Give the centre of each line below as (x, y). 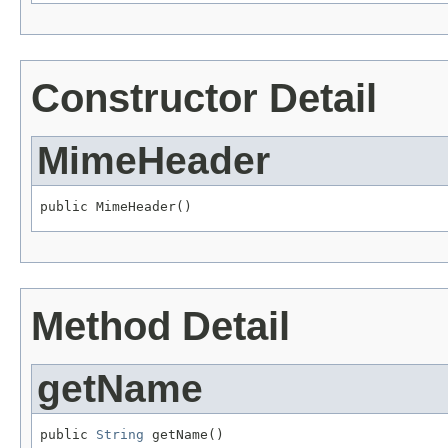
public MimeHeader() (116, 206)
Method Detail (160, 326)
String (120, 435)
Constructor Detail (204, 97)
